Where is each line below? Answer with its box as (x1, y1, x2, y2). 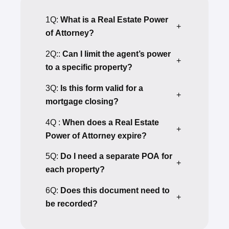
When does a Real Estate (62, 118, 159, 127)
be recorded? (45, 199, 98, 209)
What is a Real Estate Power (60, 15, 168, 24)
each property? (45, 165, 105, 174)
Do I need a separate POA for (60, 152, 172, 161)
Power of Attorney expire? (45, 131, 147, 140)
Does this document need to (60, 186, 170, 195)
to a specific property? (45, 62, 132, 72)
